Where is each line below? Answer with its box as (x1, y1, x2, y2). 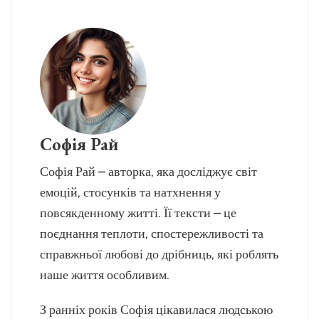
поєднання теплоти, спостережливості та (40, 225, 263, 241)
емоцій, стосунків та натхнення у (40, 184, 221, 200)
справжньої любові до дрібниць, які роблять (40, 246, 278, 262)
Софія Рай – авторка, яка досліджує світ (40, 163, 257, 179)
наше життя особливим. (40, 266, 169, 283)
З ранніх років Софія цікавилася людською (40, 301, 273, 318)
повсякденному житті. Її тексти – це (40, 204, 236, 221)
